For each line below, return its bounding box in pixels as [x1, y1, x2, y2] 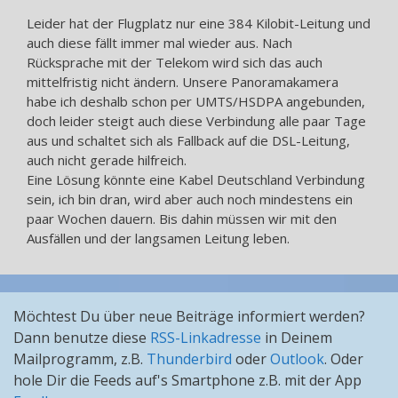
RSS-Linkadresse [150, 327, 261, 347]
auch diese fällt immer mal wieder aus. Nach [27, 33, 292, 52]
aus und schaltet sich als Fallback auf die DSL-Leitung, [27, 131, 350, 149]
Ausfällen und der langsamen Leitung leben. [27, 228, 290, 247]
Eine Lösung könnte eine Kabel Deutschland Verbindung [27, 170, 365, 188]
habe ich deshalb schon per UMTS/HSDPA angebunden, [27, 92, 365, 110]
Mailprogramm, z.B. [13, 348, 147, 369]
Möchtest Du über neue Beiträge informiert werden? [13, 306, 365, 326]
